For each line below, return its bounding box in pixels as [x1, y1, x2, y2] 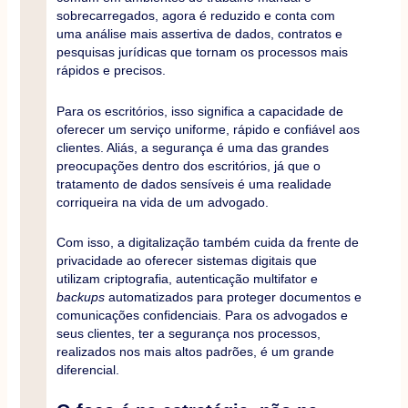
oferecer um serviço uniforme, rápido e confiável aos [56, 121, 360, 137]
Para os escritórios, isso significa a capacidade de [56, 103, 343, 118]
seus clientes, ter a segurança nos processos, [56, 326, 321, 342]
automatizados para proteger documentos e [104, 290, 362, 305]
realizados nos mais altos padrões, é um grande [56, 344, 334, 360]
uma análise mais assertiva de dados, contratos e [56, 26, 342, 42]
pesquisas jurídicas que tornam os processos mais [56, 45, 348, 60]
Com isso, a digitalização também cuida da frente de [56, 235, 359, 250]
